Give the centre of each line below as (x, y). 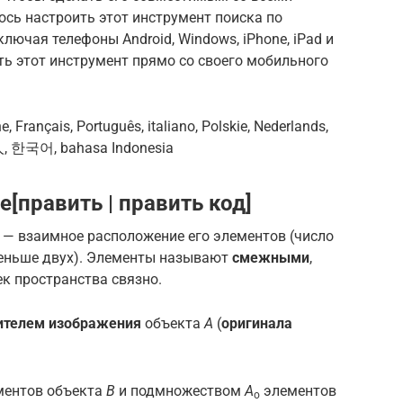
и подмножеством (180, 391)
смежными (271, 257)
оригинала (257, 323)
